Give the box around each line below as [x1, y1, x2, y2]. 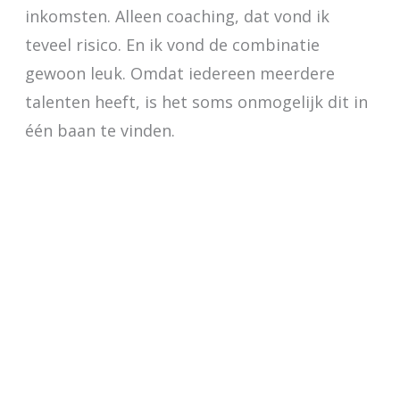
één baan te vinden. [24, 120, 175, 142]
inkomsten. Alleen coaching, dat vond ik [24, 5, 329, 28]
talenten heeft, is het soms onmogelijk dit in [24, 91, 368, 113]
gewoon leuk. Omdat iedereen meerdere [24, 62, 335, 85]
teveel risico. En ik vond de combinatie [24, 34, 320, 56]
